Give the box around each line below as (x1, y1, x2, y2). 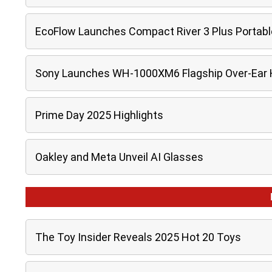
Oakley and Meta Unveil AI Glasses (35, 151, 203, 163)
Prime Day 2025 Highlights (35, 109, 163, 121)
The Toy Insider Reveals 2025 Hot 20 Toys (35, 231, 241, 243)
